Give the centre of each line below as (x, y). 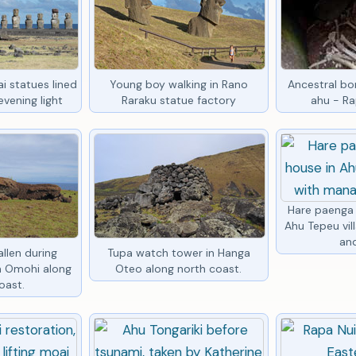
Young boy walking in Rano (178, 84)
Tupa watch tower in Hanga (178, 252)
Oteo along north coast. (179, 268)
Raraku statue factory (178, 100)
